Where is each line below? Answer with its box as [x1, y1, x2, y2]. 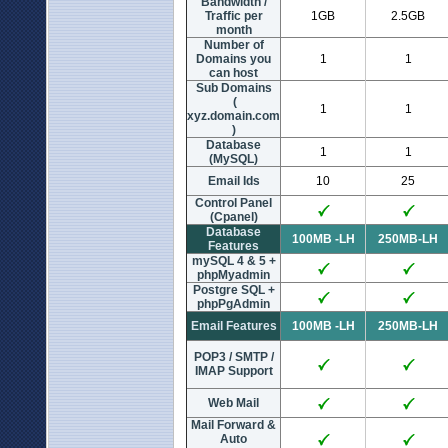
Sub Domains [195, 81, 272, 95]
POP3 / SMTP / [193, 350, 274, 364]
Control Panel [195, 196, 272, 210]
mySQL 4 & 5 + [191, 254, 276, 268]
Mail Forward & [191, 418, 276, 432]
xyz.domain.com [187, 109, 280, 123]
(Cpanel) [209, 210, 258, 224]
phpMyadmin [197, 268, 270, 282]
